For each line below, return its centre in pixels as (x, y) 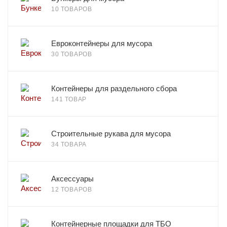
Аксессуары (72, 179)
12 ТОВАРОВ (72, 190)
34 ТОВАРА (69, 144)
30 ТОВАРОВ (72, 54)
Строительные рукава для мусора (111, 134)
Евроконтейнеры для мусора (102, 43)
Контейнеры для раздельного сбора (114, 88)
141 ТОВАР (69, 99)
